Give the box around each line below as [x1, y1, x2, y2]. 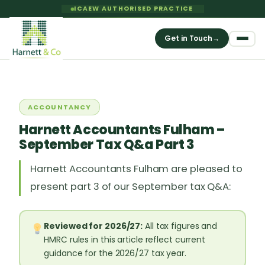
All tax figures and [143, 219, 218, 232]
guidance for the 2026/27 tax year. [44, 247, 186, 259]
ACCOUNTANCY [28, 102, 92, 112]
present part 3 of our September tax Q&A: [30, 180, 231, 193]
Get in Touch [164, 33, 213, 43]
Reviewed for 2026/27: [44, 219, 143, 232]
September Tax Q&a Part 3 [19, 135, 195, 154]
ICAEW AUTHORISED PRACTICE [74, 4, 193, 13]
